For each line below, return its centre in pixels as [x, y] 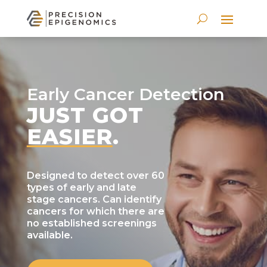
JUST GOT [85, 115]
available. [49, 235]
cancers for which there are [95, 211]
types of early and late [81, 187]
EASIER [69, 136]
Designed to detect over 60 [95, 176]
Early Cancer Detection [125, 94]
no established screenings [91, 223]
